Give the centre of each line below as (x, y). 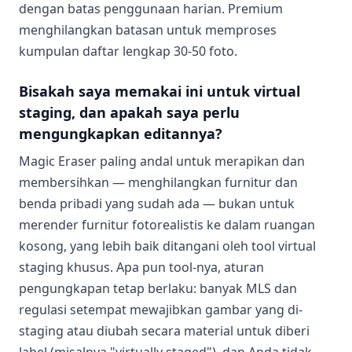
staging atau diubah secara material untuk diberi (164, 331)
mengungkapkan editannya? (121, 134)
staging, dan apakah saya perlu (129, 112)
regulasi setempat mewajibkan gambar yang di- (161, 310)
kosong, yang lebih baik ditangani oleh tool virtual (167, 246)
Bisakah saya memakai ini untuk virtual (159, 91)
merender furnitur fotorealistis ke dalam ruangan (167, 225)
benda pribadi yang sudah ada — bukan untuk (157, 203)
